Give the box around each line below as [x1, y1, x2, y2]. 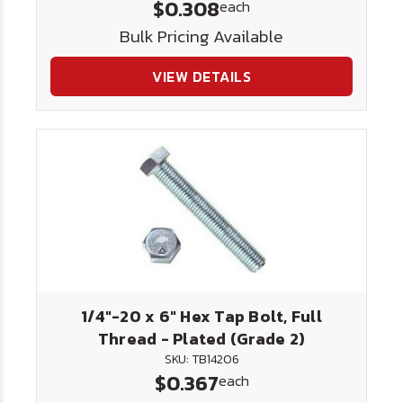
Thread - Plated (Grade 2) [97, 327, 306, 351]
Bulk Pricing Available [120, 23, 283, 49]
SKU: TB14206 [164, 350, 239, 369]
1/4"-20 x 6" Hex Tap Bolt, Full [81, 304, 322, 328]
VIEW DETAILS [152, 66, 251, 87]
